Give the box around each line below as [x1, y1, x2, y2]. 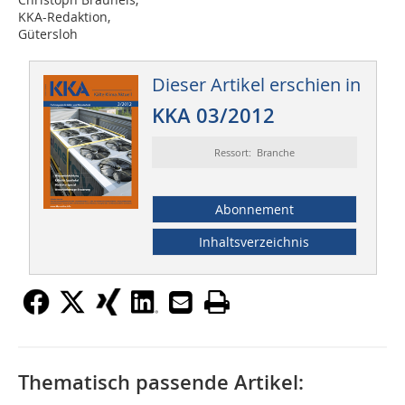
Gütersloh [18, 25, 78, 43]
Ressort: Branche [213, 146, 295, 160]
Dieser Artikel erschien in [151, 72, 361, 98]
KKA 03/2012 [151, 102, 275, 130]
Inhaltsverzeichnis [199, 233, 310, 251]
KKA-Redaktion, [18, 8, 110, 26]
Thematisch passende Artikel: [18, 369, 304, 397]
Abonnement [214, 201, 294, 219]
